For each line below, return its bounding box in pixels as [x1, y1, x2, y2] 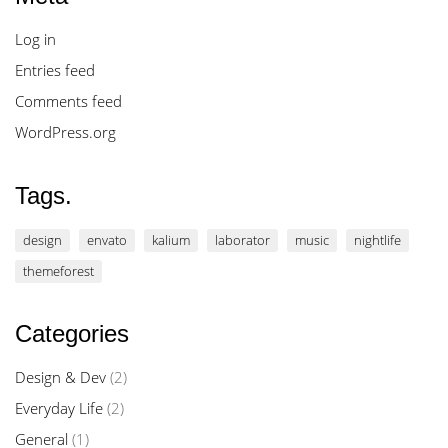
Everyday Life [15, 397, 103, 418]
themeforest [23, 261, 94, 280]
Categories [15, 319, 129, 347]
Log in [15, 28, 56, 49]
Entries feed [15, 59, 95, 80]
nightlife [354, 230, 401, 249]
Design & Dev [15, 366, 106, 387]
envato [87, 230, 127, 249]
